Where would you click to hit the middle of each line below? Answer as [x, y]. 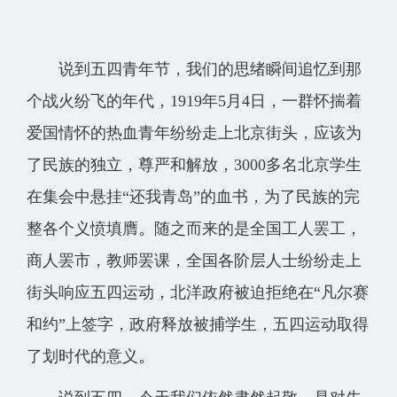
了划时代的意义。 [90, 356]
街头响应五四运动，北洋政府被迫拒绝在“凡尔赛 [198, 292]
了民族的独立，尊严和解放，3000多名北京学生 [194, 165]
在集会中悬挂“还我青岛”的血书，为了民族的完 [193, 197]
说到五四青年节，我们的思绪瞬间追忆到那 [194, 69]
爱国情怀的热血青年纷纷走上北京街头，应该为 [194, 133]
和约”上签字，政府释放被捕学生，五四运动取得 [198, 324]
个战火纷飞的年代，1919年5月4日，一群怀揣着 [194, 101]
